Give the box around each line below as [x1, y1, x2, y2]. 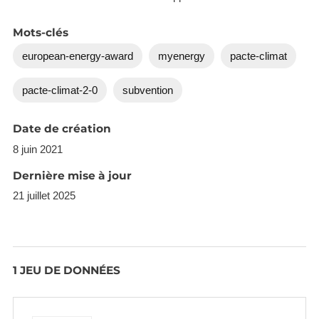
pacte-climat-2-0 [21, 83, 98, 96]
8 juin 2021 [12, 142, 63, 155]
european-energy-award [21, 49, 133, 62]
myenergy [157, 49, 205, 62]
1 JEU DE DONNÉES [12, 263, 120, 277]
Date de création [12, 122, 111, 136]
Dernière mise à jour [12, 168, 132, 182]
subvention [122, 83, 173, 96]
